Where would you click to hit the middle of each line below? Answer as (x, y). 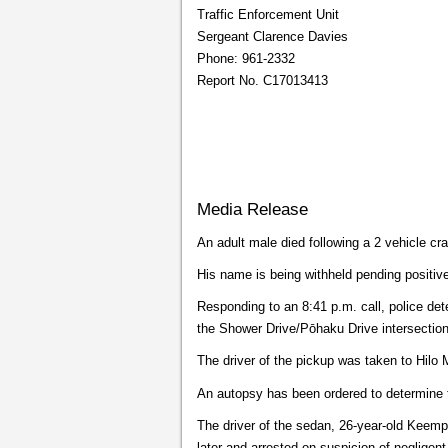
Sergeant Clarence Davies (272, 36)
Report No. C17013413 (262, 80)
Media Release (252, 209)
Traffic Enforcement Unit (268, 14)
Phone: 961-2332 (246, 58)
